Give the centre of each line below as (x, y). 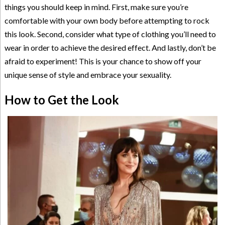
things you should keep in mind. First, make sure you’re (96, 7)
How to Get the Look (62, 99)
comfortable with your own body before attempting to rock (107, 20)
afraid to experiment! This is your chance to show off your (103, 61)
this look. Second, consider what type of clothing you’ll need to (110, 34)
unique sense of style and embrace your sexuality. (88, 74)
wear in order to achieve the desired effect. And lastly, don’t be (110, 47)
